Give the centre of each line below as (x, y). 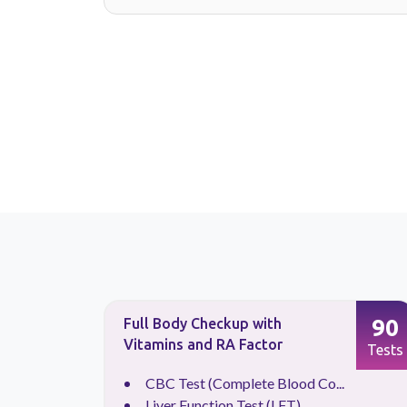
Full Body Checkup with (203, 324)
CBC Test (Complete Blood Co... (245, 383)
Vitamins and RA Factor (203, 345)
